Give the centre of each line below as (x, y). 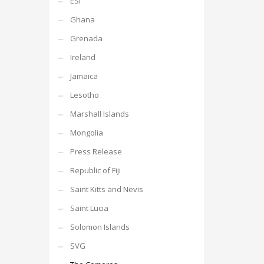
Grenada (86, 38)
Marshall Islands (99, 114)
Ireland (82, 57)
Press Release (96, 151)
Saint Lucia (89, 208)
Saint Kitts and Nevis (106, 189)
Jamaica (84, 76)
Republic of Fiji (95, 170)
